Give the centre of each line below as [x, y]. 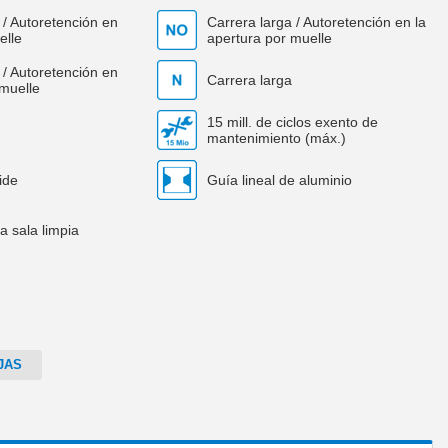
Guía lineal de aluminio [279, 180]
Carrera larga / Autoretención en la [316, 22]
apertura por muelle [269, 38]
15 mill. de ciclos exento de [292, 122]
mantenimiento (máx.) [276, 138]
